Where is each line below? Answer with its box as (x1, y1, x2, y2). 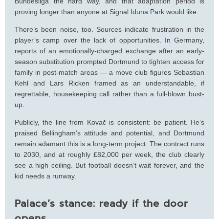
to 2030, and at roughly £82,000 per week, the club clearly (15, 150, 204, 158)
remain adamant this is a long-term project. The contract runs (15, 139, 204, 148)
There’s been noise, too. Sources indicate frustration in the (15, 25, 204, 33)
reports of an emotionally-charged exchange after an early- (15, 46, 204, 55)
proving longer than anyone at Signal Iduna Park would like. (15, 7, 198, 16)
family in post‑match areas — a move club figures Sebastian (15, 68, 204, 76)
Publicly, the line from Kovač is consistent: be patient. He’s (15, 118, 204, 126)
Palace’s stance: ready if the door (15, 196, 188, 211)
